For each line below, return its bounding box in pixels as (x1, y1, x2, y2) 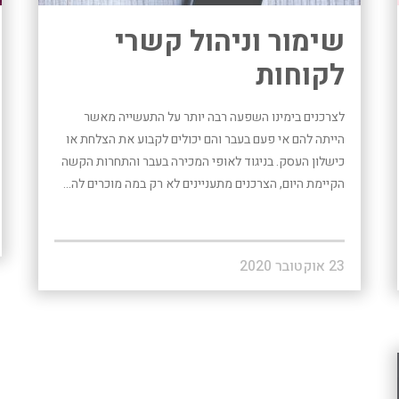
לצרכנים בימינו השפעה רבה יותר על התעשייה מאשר (84, 107, 346, 126)
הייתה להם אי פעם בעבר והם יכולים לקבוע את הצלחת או (66, 129, 346, 149)
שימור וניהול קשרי (115, 20, 346, 62)
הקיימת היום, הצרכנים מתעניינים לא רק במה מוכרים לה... (63, 174, 346, 193)
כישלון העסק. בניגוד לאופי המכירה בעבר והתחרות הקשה (61, 151, 346, 171)
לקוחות (256, 53, 346, 96)
